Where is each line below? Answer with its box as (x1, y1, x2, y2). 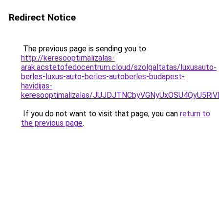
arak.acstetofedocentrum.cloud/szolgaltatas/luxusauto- (21, 63, 217, 72)
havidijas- (21, 81, 52, 90)
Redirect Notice (9, 12, 76, 23)
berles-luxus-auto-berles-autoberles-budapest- (21, 72, 185, 81)
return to (180, 109, 210, 118)
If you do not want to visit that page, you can (21, 109, 180, 118)
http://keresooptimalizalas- (21, 53, 115, 63)
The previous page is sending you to (21, 44, 146, 53)
